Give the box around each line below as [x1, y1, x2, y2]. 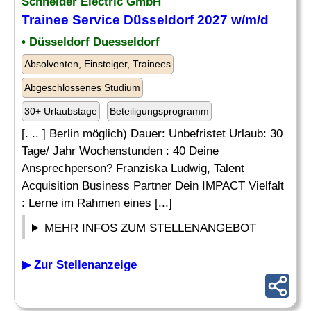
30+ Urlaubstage [24, 106, 97, 117]
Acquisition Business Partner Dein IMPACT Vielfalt [22, 179, 284, 192]
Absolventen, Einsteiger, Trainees [24, 58, 171, 69]
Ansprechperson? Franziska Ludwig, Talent [22, 162, 244, 175]
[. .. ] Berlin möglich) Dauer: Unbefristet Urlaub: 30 [22, 127, 283, 140]
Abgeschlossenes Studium [24, 82, 140, 93]
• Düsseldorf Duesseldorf [22, 35, 160, 49]
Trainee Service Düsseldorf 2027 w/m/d [22, 12, 269, 27]
